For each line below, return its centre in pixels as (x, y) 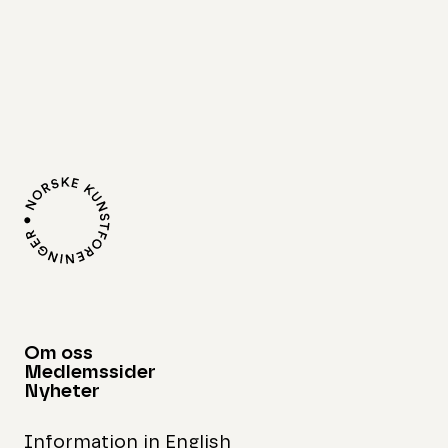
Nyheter (62, 391)
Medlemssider (90, 372)
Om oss (59, 353)
